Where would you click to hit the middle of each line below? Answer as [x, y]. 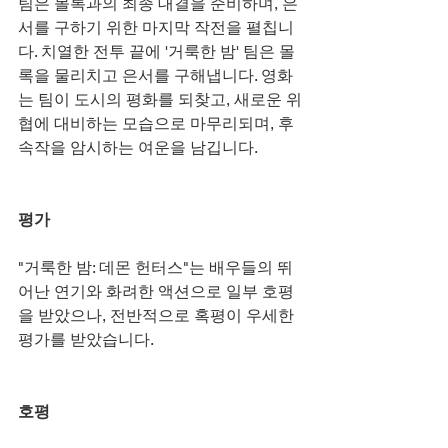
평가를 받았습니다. [86, 339]
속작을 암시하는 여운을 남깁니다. [138, 147]
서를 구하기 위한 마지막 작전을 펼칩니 [156, 27]
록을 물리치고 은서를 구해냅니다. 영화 [155, 75]
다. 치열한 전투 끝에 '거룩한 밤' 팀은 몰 [156, 51]
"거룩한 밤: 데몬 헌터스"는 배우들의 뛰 [155, 267]
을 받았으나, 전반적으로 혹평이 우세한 [158, 315]
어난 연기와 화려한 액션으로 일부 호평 [156, 291]
